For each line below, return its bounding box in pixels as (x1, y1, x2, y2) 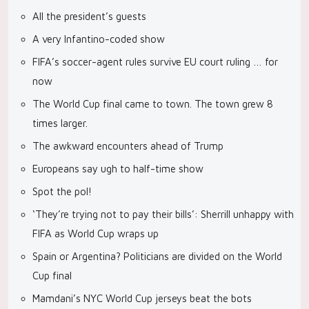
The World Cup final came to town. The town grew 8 (32, 98, 273, 110)
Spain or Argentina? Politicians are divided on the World (32, 250, 282, 262)
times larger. (32, 117, 88, 129)
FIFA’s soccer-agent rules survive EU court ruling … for (32, 56, 278, 68)
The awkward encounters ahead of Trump (32, 140, 223, 152)
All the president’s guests (32, 10, 146, 22)
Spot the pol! (32, 186, 92, 197)
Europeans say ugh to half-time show (32, 163, 203, 175)
